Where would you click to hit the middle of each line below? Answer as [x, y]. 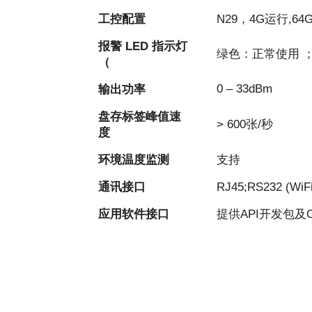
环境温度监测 [133, 159]
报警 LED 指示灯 [142, 46]
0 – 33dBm [244, 88]
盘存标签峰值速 [139, 116]
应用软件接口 [133, 214]
